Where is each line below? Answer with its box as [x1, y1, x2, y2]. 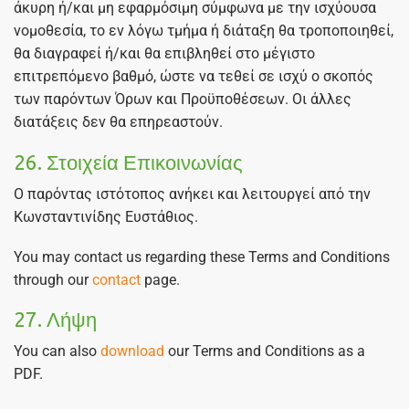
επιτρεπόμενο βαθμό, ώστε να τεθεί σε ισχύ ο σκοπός [14, 68, 373, 86]
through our [14, 270, 92, 288]
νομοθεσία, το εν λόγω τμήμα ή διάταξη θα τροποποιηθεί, [14, 22, 393, 40]
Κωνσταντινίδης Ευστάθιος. [14, 208, 198, 226]
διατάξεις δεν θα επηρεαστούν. [14, 113, 223, 131]
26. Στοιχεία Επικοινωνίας [14, 151, 243, 173]
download [100, 342, 164, 361]
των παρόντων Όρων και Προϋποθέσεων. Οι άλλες [14, 90, 351, 109]
